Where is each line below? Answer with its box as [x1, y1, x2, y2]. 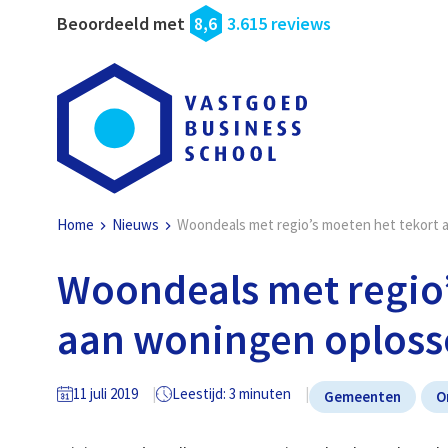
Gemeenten [324, 387, 402, 407]
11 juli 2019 [73, 383, 139, 403]
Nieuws [112, 215, 160, 235]
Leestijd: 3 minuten [172, 383, 292, 403]
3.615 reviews [227, 12, 332, 35]
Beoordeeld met [57, 12, 186, 35]
